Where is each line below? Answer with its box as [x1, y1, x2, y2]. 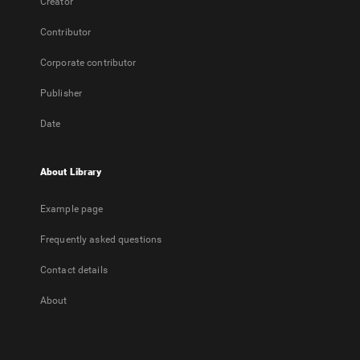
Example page [40, 203, 104, 215]
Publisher [40, 88, 83, 99]
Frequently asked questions [40, 234, 162, 245]
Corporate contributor [40, 57, 137, 68]
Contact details [40, 264, 108, 276]
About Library [40, 166, 102, 178]
